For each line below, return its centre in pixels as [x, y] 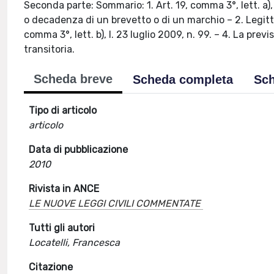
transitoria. [50, 49]
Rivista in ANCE [64, 189]
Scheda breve [73, 79]
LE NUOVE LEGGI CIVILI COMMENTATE [115, 203]
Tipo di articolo [63, 110]
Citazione [51, 267]
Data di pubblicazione [79, 150]
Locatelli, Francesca [75, 243]
